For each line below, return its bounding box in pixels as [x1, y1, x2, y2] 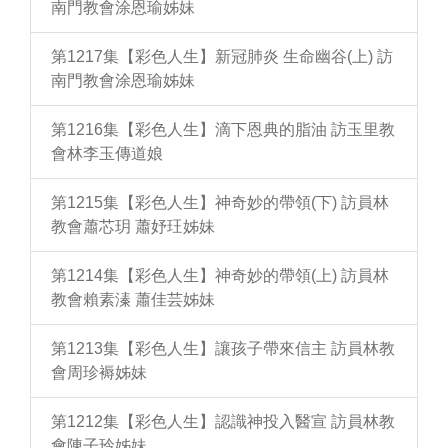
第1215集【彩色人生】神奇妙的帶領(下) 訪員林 [51, 194, 389, 211]
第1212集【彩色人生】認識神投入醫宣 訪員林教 [51, 413, 395, 430]
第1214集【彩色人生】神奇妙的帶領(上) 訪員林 [51, 267, 389, 284]
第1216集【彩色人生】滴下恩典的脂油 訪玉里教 [51, 121, 395, 138]
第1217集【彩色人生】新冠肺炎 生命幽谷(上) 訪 [51, 48, 393, 65]
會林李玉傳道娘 [51, 145, 163, 162]
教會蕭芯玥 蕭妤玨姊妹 [51, 218, 215, 235]
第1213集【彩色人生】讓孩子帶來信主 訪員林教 [51, 340, 395, 357]
